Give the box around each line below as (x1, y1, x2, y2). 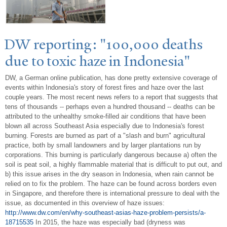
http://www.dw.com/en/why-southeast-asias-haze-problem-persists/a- (5, 209, 206, 217)
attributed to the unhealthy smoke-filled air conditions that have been (5, 112, 206, 121)
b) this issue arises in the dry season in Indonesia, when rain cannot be (5, 170, 214, 178)
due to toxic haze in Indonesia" (5, 51, 190, 70)
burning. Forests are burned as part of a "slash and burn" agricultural (5, 132, 205, 140)
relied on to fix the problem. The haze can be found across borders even (5, 180, 216, 188)
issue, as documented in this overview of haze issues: (5, 199, 165, 207)
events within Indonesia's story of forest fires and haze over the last (5, 84, 204, 92)
